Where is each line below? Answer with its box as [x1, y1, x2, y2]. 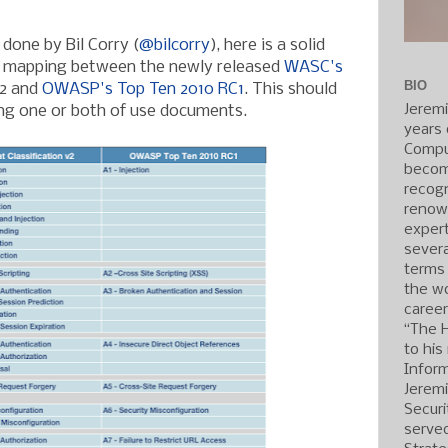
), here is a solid [210, 36, 325, 54]
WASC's [284, 58, 343, 76]
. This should [244, 80, 337, 98]
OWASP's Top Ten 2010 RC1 [42, 80, 244, 98]
